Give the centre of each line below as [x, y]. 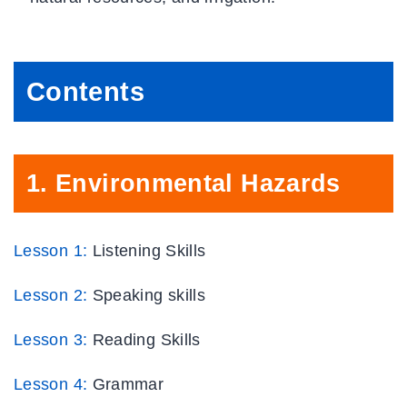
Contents [85, 92]
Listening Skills [149, 250]
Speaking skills [149, 295]
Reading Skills [146, 339]
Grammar [128, 384]
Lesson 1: [51, 250]
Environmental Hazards [198, 183]
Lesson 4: [51, 384]
